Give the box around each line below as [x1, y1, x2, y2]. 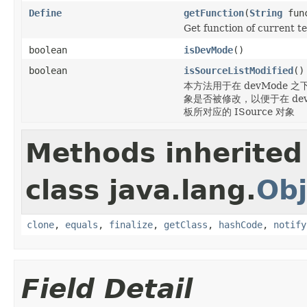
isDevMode [184, 44, 233, 56]
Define [29, 7, 62, 19]
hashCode [219, 219, 262, 230]
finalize [109, 219, 153, 230]
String [249, 7, 282, 19]
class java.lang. [25, 174, 256, 206]
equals [65, 219, 98, 230]
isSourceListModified [184, 64, 293, 76]
